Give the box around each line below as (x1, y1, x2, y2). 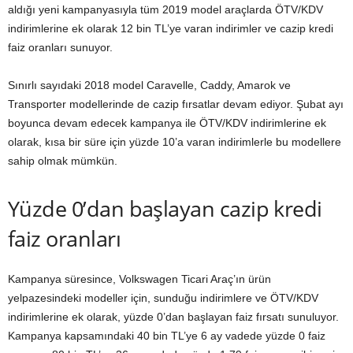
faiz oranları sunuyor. (8, 41, 113, 54)
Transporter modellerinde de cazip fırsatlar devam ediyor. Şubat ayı (8, 98, 344, 110)
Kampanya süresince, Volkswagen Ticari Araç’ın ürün (8, 273, 271, 285)
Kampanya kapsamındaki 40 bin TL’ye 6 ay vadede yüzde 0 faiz (8, 329, 325, 342)
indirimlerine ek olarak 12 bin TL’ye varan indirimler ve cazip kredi (8, 22, 333, 35)
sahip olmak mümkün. (8, 154, 117, 167)
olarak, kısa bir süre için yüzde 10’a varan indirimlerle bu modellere (8, 136, 341, 148)
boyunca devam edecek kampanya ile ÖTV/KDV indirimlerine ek (8, 117, 326, 129)
